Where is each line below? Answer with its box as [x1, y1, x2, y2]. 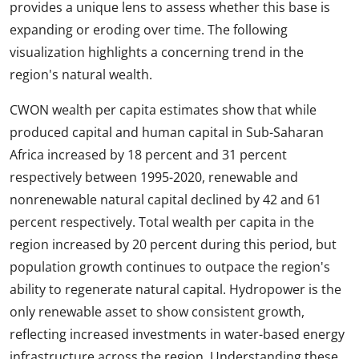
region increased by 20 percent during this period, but [10, 236, 337, 254]
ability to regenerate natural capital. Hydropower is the [10, 280, 341, 299]
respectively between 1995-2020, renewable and [10, 168, 298, 187]
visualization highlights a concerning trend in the [10, 43, 304, 62]
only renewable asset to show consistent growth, [10, 303, 305, 321]
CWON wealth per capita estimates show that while [10, 101, 317, 119]
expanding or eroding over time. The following [10, 21, 288, 39]
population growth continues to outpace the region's [10, 258, 330, 276]
